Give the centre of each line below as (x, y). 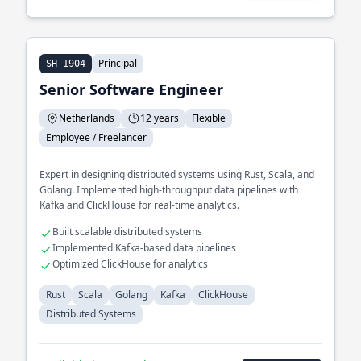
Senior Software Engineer (131, 89)
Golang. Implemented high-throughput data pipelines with (169, 190)
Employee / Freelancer (96, 137)
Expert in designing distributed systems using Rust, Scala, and (177, 174)
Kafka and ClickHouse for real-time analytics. (139, 205)
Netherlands (87, 118)
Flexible (209, 118)
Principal (118, 63)
